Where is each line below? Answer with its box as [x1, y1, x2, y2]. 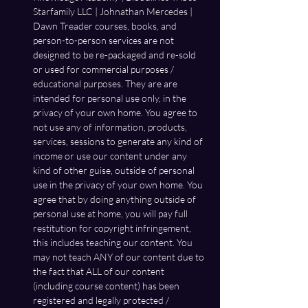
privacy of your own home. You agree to [33, 106, 199, 118]
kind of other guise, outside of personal [33, 164, 197, 176]
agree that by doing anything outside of [33, 192, 198, 205]
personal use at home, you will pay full [33, 207, 190, 219]
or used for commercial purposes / [33, 63, 176, 75]
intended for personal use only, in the [33, 91, 188, 104]
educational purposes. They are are [33, 77, 179, 89]
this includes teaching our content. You [33, 236, 195, 248]
